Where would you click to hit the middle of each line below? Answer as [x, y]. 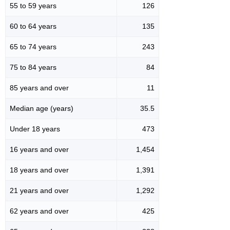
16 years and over [39, 150]
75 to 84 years [33, 68]
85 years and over [39, 88]
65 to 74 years [33, 47]
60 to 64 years [33, 26]
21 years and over [39, 191]
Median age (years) [42, 109]
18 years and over [39, 170]
